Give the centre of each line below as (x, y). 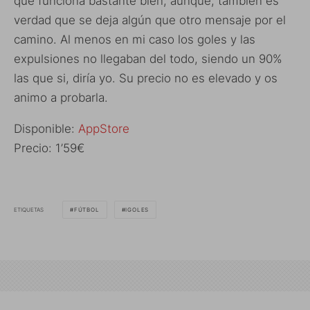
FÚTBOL (86, 210)
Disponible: (46, 129)
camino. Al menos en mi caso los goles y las (135, 40)
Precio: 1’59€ (49, 148)
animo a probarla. (61, 98)
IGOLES (137, 210)
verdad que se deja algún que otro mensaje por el (150, 20)
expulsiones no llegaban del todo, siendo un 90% (148, 59)
